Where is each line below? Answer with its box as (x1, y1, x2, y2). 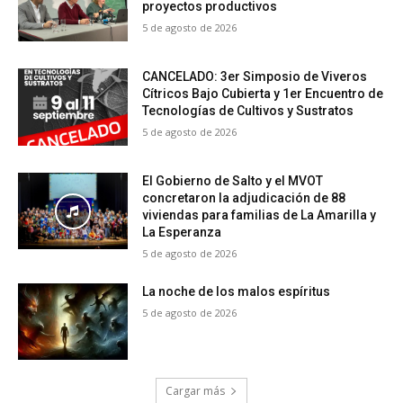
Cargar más (166, 383, 225, 399)
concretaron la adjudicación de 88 (142, 190, 346, 205)
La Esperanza (142, 224, 228, 239)
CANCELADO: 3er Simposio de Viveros (142, 69, 368, 85)
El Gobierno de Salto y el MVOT (142, 173, 324, 188)
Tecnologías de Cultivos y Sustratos (142, 103, 354, 119)
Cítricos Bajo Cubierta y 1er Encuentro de (142, 86, 384, 102)
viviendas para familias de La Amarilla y (142, 207, 377, 222)
